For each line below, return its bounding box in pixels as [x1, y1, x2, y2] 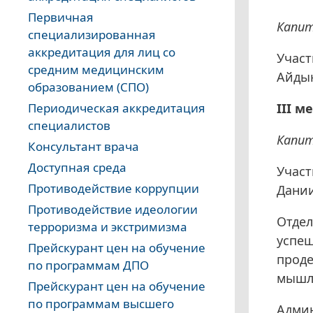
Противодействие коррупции [28, 180, 199, 197]
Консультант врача [28, 138, 139, 155]
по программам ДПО [28, 257, 149, 274]
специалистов [28, 117, 110, 134]
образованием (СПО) [28, 79, 149, 96]
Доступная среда [28, 159, 126, 176]
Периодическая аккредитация [28, 100, 205, 117]
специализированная [28, 27, 156, 43]
